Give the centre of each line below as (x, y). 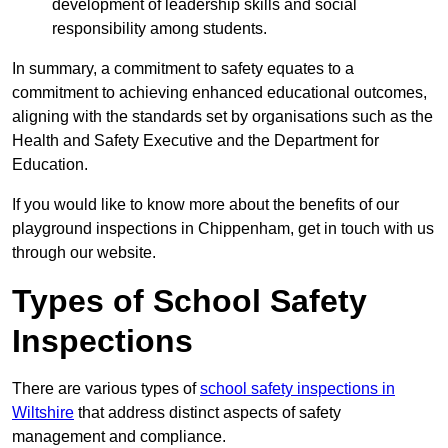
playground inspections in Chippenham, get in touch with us (223, 229)
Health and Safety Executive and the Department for (195, 141)
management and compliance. (121, 437)
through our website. (84, 253)
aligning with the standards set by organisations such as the (222, 117)
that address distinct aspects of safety (207, 413)
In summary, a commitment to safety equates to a (183, 69)
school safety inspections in (297, 389)
